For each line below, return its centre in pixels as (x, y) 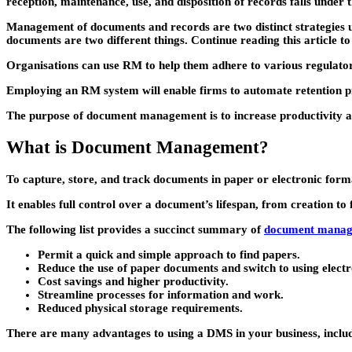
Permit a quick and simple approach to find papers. (169, 254)
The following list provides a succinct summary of (135, 229)
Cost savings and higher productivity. (133, 281)
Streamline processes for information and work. (161, 294)
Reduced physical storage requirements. (140, 308)
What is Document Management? (137, 147)
